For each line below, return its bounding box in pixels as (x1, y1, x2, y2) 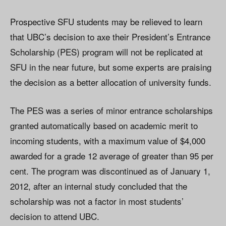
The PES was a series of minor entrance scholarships (10, 104, 213, 117)
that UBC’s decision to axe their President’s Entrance (10, 30, 210, 43)
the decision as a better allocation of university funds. (10, 76, 211, 89)
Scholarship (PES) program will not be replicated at (10, 45, 203, 59)
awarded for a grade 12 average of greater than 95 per (10, 149, 213, 162)
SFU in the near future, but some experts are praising (10, 61, 211, 74)
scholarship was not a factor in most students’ (10, 195, 184, 208)
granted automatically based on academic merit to (10, 119, 198, 132)
